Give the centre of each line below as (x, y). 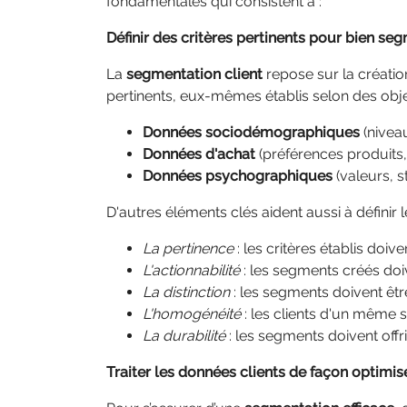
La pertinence (188, 248)
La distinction (186, 292)
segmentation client (194, 74)
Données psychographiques (238, 176)
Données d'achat (199, 154)
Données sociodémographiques (251, 132)
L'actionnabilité (191, 270)
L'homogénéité (192, 314)
